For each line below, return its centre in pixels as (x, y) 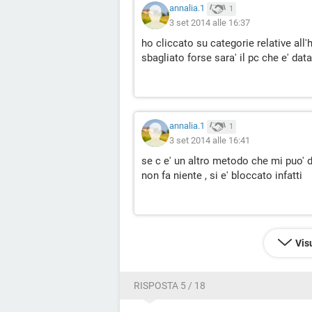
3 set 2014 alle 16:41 (210, 140)
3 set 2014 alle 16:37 (210, 22)
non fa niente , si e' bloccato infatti (222, 175)
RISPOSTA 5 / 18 (170, 286)
